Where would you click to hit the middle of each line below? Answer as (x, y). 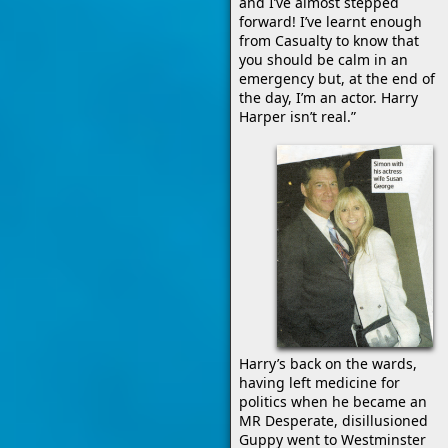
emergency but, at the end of (337, 78)
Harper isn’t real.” (297, 116)
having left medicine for (319, 382)
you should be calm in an (323, 59)
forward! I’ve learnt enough (330, 21)
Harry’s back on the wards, (328, 363)
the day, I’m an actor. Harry (328, 97)
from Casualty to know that (329, 40)
